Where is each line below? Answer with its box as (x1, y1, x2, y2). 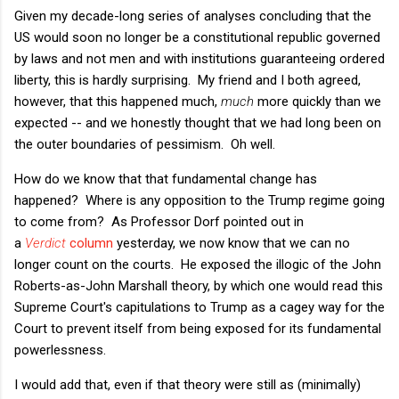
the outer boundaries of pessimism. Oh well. (14, 135, 275, 152)
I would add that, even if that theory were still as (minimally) (14, 376, 361, 393)
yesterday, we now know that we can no (113, 234, 350, 251)
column (66, 234, 113, 251)
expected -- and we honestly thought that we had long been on (14, 114, 381, 131)
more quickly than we (254, 93, 381, 110)
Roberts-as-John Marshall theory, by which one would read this (14, 277, 383, 294)
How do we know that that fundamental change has (14, 170, 317, 187)
